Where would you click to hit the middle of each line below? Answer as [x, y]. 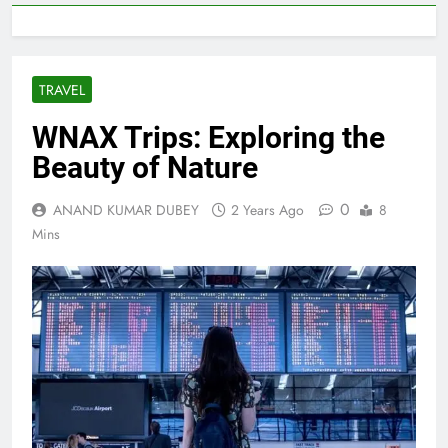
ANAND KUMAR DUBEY [126, 209]
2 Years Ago [267, 209]
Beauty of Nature [145, 167]
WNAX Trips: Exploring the [208, 137]
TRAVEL [62, 89]
